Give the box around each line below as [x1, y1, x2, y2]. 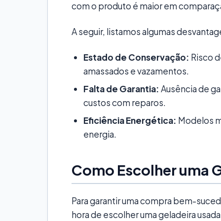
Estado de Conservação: [83, 52, 189, 63]
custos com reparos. [83, 97, 166, 109]
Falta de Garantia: [83, 83, 159, 95]
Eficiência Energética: [83, 115, 177, 126]
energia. [83, 129, 116, 140]
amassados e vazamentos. [83, 66, 189, 77]
